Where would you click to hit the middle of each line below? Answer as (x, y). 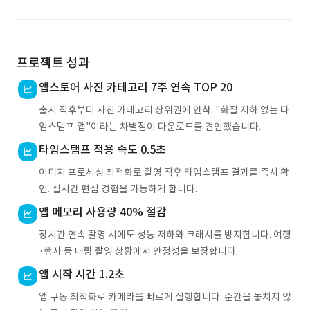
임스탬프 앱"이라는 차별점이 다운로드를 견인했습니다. (150, 127)
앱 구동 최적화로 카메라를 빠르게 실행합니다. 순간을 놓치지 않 (165, 297)
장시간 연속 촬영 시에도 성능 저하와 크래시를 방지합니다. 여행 (165, 235)
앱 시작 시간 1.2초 (82, 274)
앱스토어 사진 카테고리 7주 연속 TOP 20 (136, 87)
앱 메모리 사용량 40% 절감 (103, 212)
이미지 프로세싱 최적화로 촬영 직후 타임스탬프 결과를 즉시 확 (164, 172)
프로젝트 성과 (53, 63)
